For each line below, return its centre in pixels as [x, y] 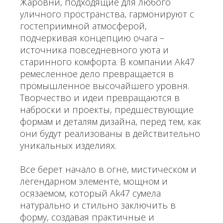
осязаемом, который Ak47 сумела [90, 193]
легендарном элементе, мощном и [94, 181]
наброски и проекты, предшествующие [107, 110]
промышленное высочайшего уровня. [105, 86]
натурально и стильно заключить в [98, 205]
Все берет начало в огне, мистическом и [108, 169]
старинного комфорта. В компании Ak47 [107, 62]
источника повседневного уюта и [94, 50]
